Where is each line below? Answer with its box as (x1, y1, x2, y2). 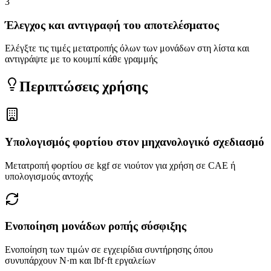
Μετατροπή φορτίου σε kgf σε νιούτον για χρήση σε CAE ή (5, 160, 235, 171)
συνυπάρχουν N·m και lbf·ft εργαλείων (5, 255, 155, 266)
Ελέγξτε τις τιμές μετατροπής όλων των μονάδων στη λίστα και (5, 43, 249, 54)
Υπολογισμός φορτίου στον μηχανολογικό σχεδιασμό (5, 135, 264, 148)
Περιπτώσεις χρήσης (19, 79, 148, 95)
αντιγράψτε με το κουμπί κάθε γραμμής (5, 54, 157, 65)
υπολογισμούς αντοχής (5, 171, 93, 181)
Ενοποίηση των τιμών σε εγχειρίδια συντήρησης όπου (5, 244, 213, 255)
